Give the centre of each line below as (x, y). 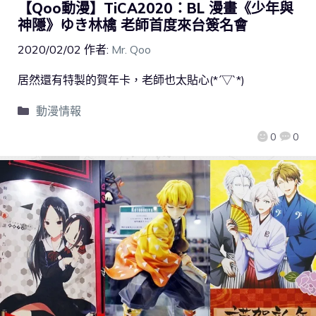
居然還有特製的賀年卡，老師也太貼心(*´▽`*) (131, 80)
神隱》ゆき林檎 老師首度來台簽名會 (133, 25)
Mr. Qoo (131, 50)
